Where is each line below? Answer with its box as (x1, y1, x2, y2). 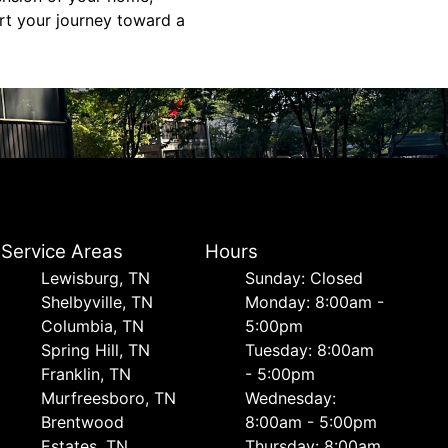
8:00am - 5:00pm (244, 412, 377, 432)
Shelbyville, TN (41, 292, 154, 312)
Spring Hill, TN (41, 340, 151, 360)
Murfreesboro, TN (41, 388, 177, 408)
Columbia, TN (41, 316, 145, 336)
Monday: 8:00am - (244, 292, 384, 312)
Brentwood (41, 412, 125, 432)
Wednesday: (244, 388, 336, 408)
